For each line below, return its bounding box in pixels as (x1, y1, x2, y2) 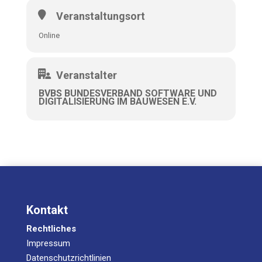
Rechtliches (26, 223, 76, 234)
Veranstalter (56, 69, 117, 81)
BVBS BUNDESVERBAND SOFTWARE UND (38, 88, 217, 99)
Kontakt (26, 203, 68, 217)
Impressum (26, 238, 70, 249)
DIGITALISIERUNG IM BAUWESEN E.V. (38, 96, 196, 107)
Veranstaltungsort (56, 10, 145, 22)
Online (38, 31, 60, 40)
